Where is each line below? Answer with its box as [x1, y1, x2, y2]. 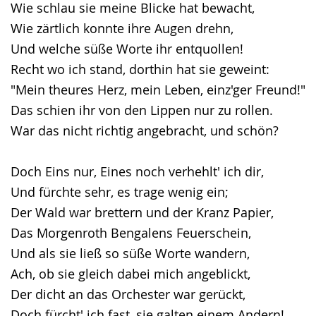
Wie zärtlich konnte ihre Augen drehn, [11, 20, 233, 37]
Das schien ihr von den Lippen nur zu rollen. [11, 102, 273, 119]
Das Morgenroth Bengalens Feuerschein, [11, 224, 251, 241]
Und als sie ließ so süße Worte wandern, [11, 245, 250, 262]
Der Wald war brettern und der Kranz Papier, [11, 204, 274, 221]
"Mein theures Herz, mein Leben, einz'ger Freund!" [11, 81, 305, 98]
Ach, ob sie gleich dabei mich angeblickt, [11, 265, 250, 282]
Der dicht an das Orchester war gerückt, [11, 286, 245, 303]
